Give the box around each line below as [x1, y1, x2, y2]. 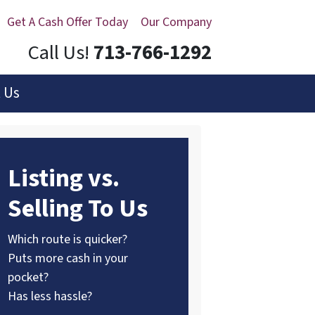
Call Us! [28, 39, 89, 67]
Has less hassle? [8, 287, 92, 305]
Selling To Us [8, 190, 148, 226]
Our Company [141, 13, 212, 31]
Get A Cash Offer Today [7, 13, 128, 31]
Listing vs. [8, 160, 120, 196]
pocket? [8, 268, 49, 286]
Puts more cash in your [8, 249, 128, 267]
